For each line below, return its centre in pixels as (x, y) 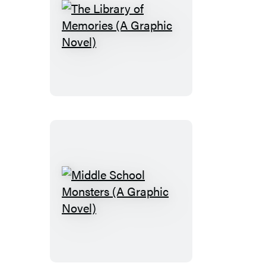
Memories (146, 82)
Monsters (144, 232)
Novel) (137, 132)
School (138, 215)
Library (139, 49)
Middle (138, 198)
